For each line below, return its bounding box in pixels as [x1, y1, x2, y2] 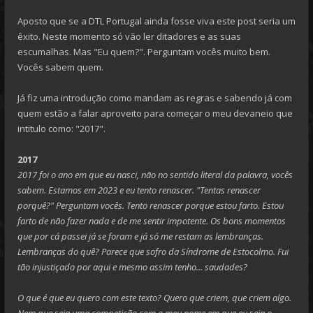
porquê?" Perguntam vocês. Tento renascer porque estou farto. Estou [17, 199, 284, 212]
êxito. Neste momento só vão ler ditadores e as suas [17, 30, 241, 43]
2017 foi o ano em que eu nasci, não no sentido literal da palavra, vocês [17, 168, 293, 181]
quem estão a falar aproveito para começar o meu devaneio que [17, 107, 293, 119]
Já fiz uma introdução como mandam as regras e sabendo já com [17, 92, 292, 104]
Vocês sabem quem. [17, 61, 103, 73]
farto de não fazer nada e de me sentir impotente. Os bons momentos [17, 214, 286, 227]
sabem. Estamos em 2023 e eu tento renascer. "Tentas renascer [17, 184, 261, 196]
